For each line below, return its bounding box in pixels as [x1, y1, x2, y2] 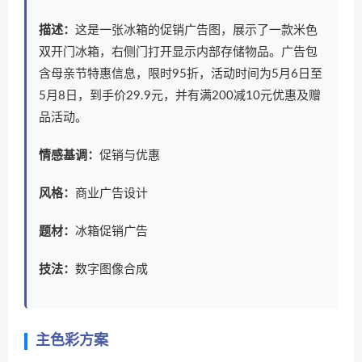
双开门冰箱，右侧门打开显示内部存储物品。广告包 [39, 46, 318, 58]
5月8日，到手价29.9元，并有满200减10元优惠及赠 [39, 90, 321, 102]
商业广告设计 [75, 187, 148, 200]
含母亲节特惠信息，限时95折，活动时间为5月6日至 [39, 68, 322, 80]
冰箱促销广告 [75, 225, 148, 238]
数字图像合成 [75, 263, 148, 276]
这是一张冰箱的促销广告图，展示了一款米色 [75, 24, 318, 36]
